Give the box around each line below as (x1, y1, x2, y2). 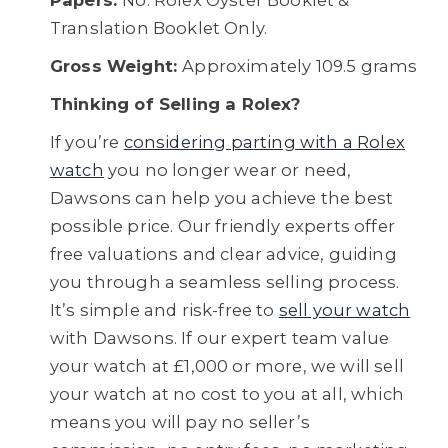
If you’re (50, 132, 124, 152)
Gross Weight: (50, 56, 183, 76)
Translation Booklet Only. (50, 18, 268, 38)
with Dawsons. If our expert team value (50, 328, 390, 348)
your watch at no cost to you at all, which (50, 384, 404, 404)
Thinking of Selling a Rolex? (50, 94, 301, 114)
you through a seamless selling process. (50, 272, 400, 292)
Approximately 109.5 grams (182, 56, 418, 76)
